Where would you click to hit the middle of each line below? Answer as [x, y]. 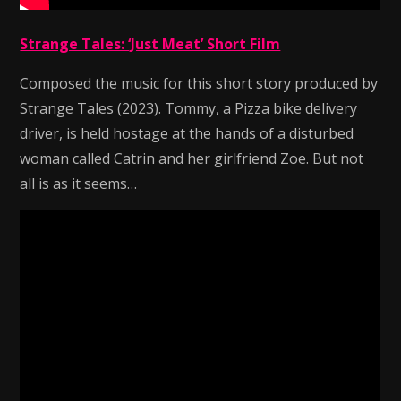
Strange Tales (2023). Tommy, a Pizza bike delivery [189, 108]
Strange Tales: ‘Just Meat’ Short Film [150, 44]
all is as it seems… [79, 183]
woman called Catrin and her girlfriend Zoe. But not [192, 158]
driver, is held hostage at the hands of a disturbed [187, 133]
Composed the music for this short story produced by [199, 83]
